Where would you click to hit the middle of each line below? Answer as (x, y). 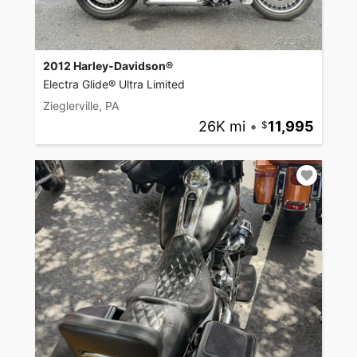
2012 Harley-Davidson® (108, 66)
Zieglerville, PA (81, 106)
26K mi (222, 127)
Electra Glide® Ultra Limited (114, 84)
